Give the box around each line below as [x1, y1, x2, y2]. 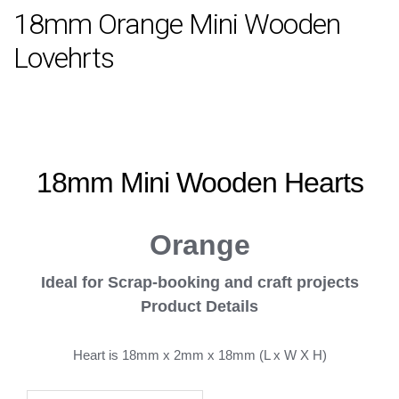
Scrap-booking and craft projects [107, 273, 359, 292]
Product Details [141, 297, 258, 316]
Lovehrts [13, 40, 114, 75]
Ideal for [40, 273, 108, 292]
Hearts [283, 167, 363, 199]
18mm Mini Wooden [36, 167, 284, 199]
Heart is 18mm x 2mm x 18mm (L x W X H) [72, 347, 327, 363]
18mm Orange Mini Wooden [13, 6, 340, 41]
